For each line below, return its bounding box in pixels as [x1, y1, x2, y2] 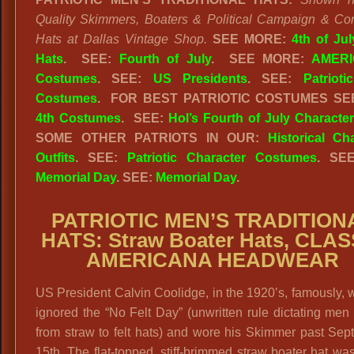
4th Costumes [36, 111, 121, 125]
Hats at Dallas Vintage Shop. [36, 32, 207, 46]
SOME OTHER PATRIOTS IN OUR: [36, 130, 268, 145]
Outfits [36, 150, 75, 164]
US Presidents [153, 71, 248, 85]
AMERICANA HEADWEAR [86, 248, 340, 271]
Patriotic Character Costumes [127, 150, 317, 164]
